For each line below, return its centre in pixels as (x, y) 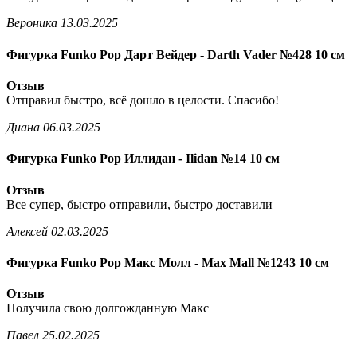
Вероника (32, 23)
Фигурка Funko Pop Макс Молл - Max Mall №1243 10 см (168, 262)
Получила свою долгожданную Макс (108, 308)
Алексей (27, 231)
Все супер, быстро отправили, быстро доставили (139, 204)
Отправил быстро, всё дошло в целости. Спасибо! (143, 100)
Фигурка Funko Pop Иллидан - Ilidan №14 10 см (143, 159)
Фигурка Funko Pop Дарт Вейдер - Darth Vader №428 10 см (176, 54)
